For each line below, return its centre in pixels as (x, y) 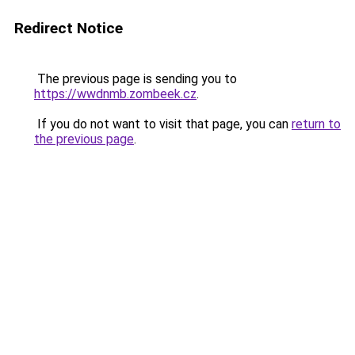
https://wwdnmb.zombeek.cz (115, 94)
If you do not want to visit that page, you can (163, 124)
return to (316, 124)
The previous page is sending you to (136, 79)
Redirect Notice (69, 28)
